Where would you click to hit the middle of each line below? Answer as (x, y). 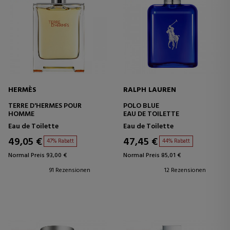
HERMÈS (22, 90)
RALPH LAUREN (150, 90)
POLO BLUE (141, 106)
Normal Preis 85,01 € (152, 155)
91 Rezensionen (70, 170)
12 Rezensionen (185, 170)
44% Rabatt (176, 141)
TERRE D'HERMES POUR (45, 106)
